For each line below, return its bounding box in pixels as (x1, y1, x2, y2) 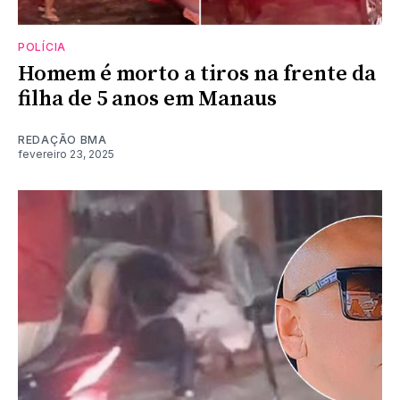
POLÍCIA (18, 39, 66, 54)
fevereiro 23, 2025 (18, 146, 114, 161)
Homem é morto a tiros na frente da (18, 60, 376, 87)
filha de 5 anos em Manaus (18, 85, 277, 112)
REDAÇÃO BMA (18, 132, 107, 146)
